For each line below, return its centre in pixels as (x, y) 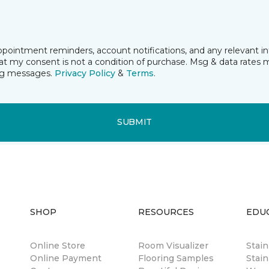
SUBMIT (134, 122)
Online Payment (66, 258)
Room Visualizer (173, 245)
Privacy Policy (85, 73)
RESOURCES (166, 212)
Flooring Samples (176, 258)
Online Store (58, 245)
